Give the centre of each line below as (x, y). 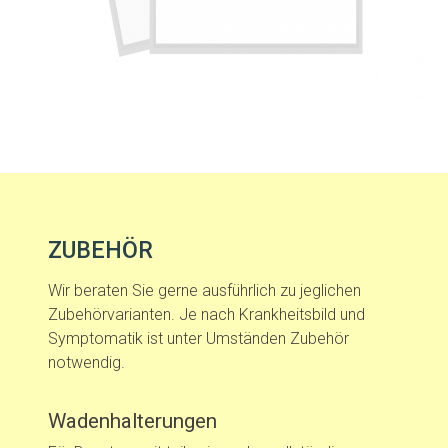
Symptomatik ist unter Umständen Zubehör (198, 339)
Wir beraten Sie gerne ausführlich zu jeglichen (204, 291)
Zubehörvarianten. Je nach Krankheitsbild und (206, 315)
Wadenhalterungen (132, 421)
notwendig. (86, 363)
